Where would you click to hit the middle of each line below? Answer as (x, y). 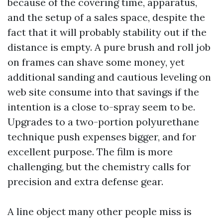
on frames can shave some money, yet (96, 62)
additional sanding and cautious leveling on (109, 77)
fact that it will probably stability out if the (107, 32)
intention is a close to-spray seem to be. (101, 107)
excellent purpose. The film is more (90, 152)
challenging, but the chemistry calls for (99, 167)
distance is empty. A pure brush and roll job (109, 47)
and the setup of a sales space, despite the (106, 17)
